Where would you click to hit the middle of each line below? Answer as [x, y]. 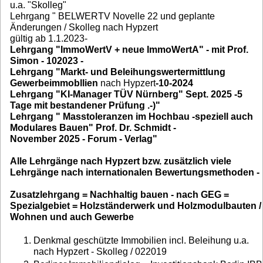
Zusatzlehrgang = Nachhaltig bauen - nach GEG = [119, 195]
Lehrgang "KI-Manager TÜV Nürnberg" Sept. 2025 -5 [126, 95]
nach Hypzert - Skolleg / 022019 [100, 251]
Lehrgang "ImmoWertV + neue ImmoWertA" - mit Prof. [129, 50]
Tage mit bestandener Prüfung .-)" [85, 106]
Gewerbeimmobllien [54, 83]
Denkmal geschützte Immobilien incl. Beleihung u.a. [141, 240]
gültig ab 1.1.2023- [49, 39]
